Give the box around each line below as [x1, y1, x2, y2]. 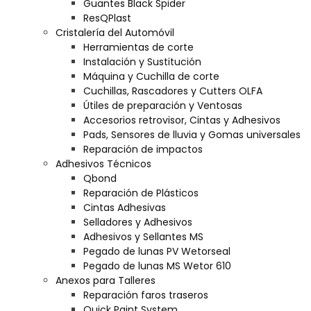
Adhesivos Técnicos [56, 157, 151, 171]
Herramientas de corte [83, 40, 194, 54]
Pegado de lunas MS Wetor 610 [83, 259, 231, 273]
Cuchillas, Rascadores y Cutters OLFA [83, 84, 262, 98]
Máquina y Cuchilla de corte [83, 69, 219, 83]
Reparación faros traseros [83, 288, 208, 302]
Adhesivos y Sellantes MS [83, 230, 203, 244]
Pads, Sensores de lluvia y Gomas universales [83, 128, 301, 142]
